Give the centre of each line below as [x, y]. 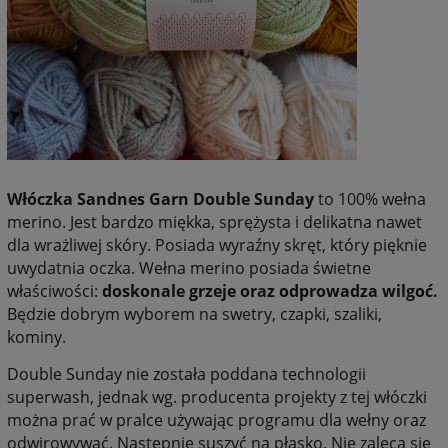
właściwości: [54, 290]
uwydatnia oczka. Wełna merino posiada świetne [189, 267]
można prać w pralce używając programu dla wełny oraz [216, 419]
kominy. [36, 336]
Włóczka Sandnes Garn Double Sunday [160, 198]
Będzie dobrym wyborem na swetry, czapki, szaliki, [194, 313]
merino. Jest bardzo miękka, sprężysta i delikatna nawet [214, 221]
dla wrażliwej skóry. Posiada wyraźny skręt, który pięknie [217, 244]
